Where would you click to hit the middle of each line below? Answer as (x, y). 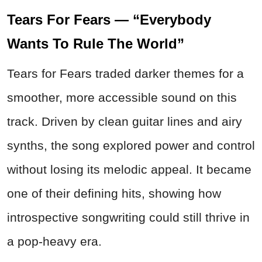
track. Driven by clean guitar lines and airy (125, 122)
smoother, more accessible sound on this (122, 98)
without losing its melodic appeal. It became (129, 170)
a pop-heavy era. (54, 242)
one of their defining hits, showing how (114, 194)
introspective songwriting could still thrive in (128, 218)
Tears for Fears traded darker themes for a (125, 74)
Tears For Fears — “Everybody (109, 20)
